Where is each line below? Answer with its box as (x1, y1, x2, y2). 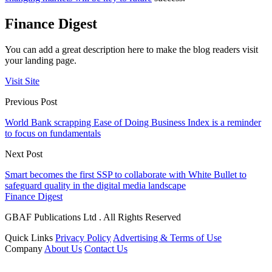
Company (5, 243, 42, 254)
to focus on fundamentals (5, 128, 101, 139)
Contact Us (84, 243, 127, 254)
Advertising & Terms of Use (113, 233, 222, 243)
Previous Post (5, 97, 57, 107)
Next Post (5, 149, 42, 160)
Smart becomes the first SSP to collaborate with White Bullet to (5, 169, 246, 180)
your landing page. (5, 55, 76, 66)
